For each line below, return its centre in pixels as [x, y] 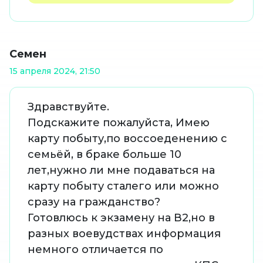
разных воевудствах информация [124, 234]
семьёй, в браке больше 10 [104, 155]
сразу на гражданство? [94, 202]
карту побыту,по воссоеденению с [127, 139]
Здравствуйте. [68, 107]
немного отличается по [95, 250]
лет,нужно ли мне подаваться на [121, 171]
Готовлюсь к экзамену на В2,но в [121, 218]
